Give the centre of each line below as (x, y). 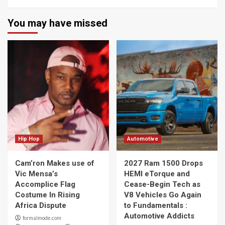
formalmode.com (42, 218)
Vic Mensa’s (36, 174)
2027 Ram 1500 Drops (163, 163)
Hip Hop (29, 139)
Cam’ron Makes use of (55, 163)
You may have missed (58, 23)
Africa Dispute (41, 205)
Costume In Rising (47, 195)
